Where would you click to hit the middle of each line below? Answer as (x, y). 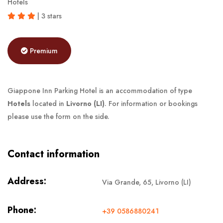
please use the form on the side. (58, 116)
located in (48, 103)
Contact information (54, 154)
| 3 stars (49, 16)
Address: (27, 181)
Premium (44, 51)
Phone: (22, 210)
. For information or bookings (151, 103)
